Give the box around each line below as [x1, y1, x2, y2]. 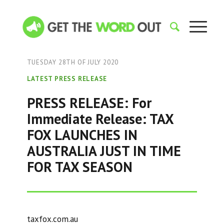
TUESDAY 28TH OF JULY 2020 [26, 58, 119, 66]
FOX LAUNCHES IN [26, 125, 137, 144]
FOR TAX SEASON [26, 157, 132, 176]
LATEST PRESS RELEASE [26, 74, 107, 83]
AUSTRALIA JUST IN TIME [26, 141, 181, 160]
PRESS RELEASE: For [26, 93, 151, 112]
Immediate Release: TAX [26, 109, 173, 128]
